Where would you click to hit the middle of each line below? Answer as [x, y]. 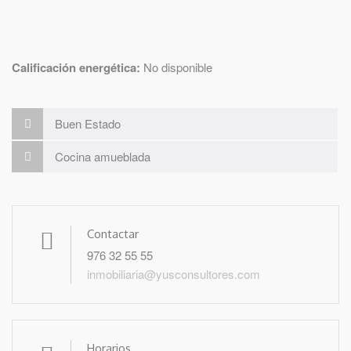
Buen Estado [88, 123]
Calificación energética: [76, 67]
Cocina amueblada [103, 156]
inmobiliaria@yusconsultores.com [174, 273]
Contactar [113, 233]
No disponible [176, 67]
